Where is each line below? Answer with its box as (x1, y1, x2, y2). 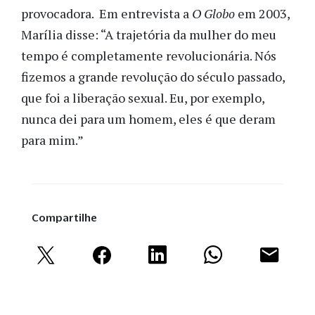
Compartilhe (32, 211, 97, 224)
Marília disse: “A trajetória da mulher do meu (21, 25, 276, 43)
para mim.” (21, 131, 84, 148)
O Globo (192, 4, 235, 22)
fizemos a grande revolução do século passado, (21, 67, 285, 85)
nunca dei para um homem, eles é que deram (21, 110, 276, 127)
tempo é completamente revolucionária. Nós (21, 46, 276, 64)
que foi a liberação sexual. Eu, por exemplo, (21, 89, 264, 106)
